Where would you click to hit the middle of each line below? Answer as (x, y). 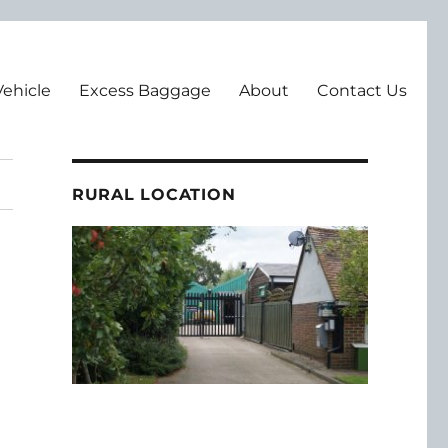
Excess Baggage (145, 90)
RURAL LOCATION (153, 194)
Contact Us (362, 90)
